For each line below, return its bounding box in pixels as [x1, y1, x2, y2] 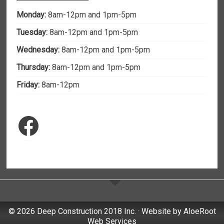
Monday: [16, 10, 46, 19]
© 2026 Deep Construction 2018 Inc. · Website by [8, 206, 183, 216]
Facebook [16, 110, 120, 139]
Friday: [16, 80, 40, 89]
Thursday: [16, 62, 50, 72]
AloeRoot [183, 206, 216, 216]
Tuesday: [16, 27, 48, 37]
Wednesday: [16, 45, 60, 54]
